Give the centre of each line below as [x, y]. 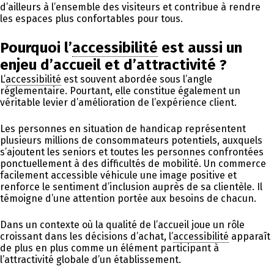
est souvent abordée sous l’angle [137, 79]
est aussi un [200, 47]
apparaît [250, 236]
